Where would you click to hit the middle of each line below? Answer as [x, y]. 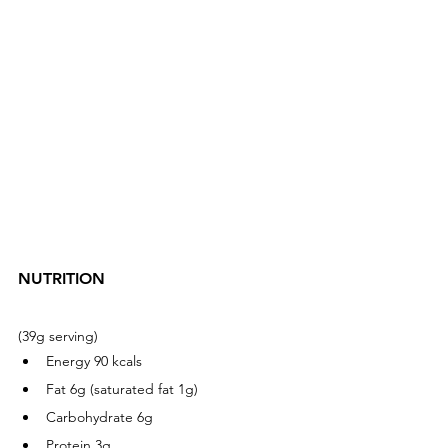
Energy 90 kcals [94, 360]
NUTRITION [66, 278]
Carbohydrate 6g [99, 416]
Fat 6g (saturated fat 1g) [122, 388]
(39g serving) [60, 335]
